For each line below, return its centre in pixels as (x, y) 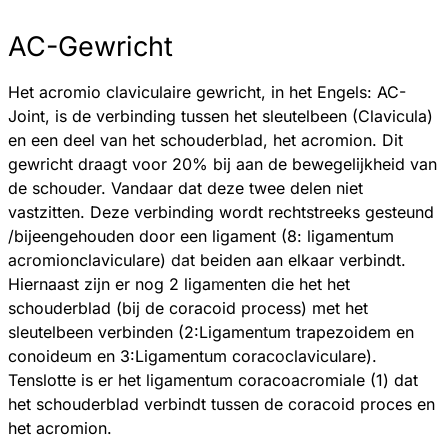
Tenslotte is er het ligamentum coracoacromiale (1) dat (213, 380)
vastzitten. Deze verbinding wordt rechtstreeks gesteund (221, 212)
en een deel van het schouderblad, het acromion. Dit (205, 140)
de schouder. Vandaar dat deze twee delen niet (185, 188)
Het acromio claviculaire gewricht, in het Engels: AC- (207, 92)
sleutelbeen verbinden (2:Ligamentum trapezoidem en (211, 332)
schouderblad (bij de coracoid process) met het (188, 308)
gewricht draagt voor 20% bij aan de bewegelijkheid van (222, 164)
